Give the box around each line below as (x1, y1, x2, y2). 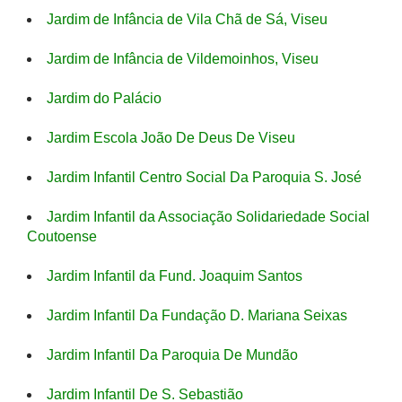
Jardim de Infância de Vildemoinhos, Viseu (47, 51, 319, 66)
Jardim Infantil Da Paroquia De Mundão (47, 347, 298, 363)
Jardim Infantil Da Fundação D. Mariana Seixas (47, 308, 347, 323)
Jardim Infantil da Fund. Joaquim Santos (47, 268, 302, 284)
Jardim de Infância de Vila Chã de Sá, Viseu (47, 12, 328, 27)
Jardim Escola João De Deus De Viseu (47, 130, 295, 145)
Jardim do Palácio (47, 91, 162, 106)
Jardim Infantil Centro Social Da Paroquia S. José (47, 170, 362, 185)
